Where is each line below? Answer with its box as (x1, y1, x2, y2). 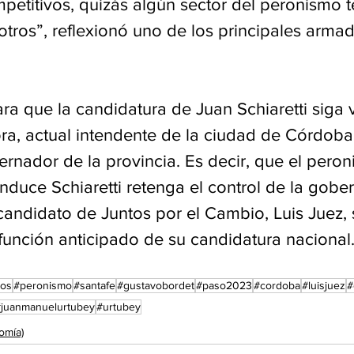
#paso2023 (196, 278, 252, 292)
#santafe (73, 278, 115, 292)
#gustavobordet (117, 278, 194, 292)
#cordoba (254, 278, 300, 292)
